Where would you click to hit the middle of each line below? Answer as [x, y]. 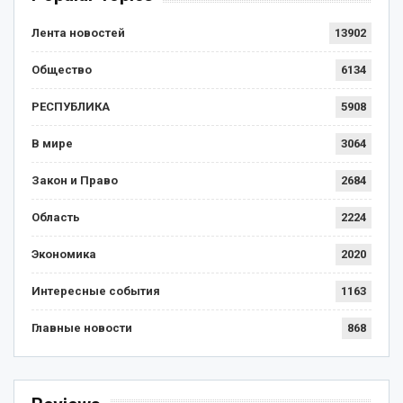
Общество [62, 70]
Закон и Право [75, 181]
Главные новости [82, 328]
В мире [52, 144]
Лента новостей [78, 33]
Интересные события [96, 291]
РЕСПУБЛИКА [71, 107]
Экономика [64, 255]
